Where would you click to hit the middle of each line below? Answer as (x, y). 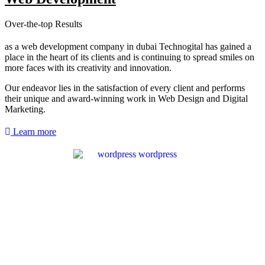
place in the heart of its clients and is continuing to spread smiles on (130, 57)
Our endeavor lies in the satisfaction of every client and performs (125, 88)
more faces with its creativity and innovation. (88, 67)
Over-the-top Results (43, 24)
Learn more (35, 131)
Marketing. (25, 109)
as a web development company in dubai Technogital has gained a (128, 46)
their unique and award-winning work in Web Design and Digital (126, 98)
